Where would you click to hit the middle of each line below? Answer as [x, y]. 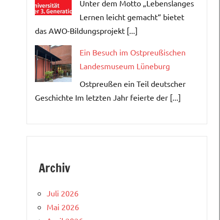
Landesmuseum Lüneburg [125, 66]
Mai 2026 [63, 206]
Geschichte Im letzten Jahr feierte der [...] [108, 97]
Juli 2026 [63, 193]
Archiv [55, 168]
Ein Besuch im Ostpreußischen [133, 52]
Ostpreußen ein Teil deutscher [133, 83]
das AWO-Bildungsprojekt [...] [86, 30]
